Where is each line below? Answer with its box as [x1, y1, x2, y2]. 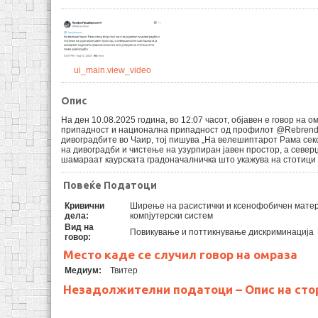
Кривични [65, 200, 104, 211]
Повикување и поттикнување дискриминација [130, 226, 314, 237]
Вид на [65, 221, 94, 232]
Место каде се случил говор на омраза [63, 247, 297, 261]
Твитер [110, 265, 138, 276]
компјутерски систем [130, 210, 213, 221]
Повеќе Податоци [63, 179, 157, 191]
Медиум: [65, 265, 102, 276]
